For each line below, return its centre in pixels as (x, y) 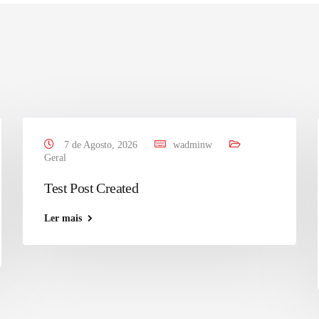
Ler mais (63, 218)
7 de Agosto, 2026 (101, 145)
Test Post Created (91, 188)
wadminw (193, 145)
